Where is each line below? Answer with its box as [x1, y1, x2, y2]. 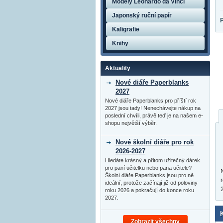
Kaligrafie [112, 26, 139, 33]
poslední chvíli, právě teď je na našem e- [105, 112, 203, 118]
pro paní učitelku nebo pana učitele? [105, 164, 192, 171]
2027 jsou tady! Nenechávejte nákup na [105, 105, 201, 111]
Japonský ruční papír [112, 12, 172, 19]
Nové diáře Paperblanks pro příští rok [105, 97, 196, 104]
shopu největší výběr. [105, 119, 157, 126]
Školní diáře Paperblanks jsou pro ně [105, 172, 194, 178]
